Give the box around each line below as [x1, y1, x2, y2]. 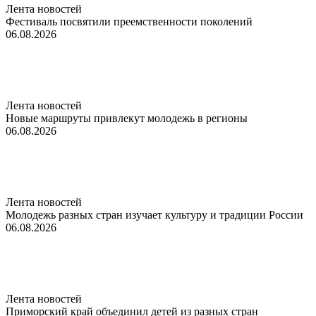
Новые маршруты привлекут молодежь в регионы [6, 111, 248, 124]
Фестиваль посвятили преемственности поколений [6, 15, 253, 28]
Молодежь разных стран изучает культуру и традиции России [6, 208, 303, 221]
